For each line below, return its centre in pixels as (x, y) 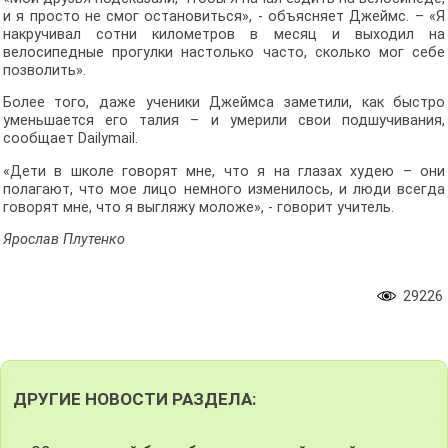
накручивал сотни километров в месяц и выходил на (224, 34)
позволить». (44, 70)
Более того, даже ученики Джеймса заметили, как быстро (224, 103)
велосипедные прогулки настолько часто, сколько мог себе (224, 52)
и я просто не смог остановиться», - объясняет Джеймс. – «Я (224, 16)
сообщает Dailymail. (70, 139)
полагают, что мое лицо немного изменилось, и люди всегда (224, 189)
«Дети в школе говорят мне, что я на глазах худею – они (224, 171)
